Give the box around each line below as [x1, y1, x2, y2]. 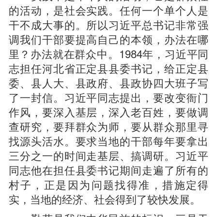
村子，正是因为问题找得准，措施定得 [8, 176, 209, 192]
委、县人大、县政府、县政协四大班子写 [8, 75, 209, 90]
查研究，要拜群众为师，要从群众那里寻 [8, 118, 209, 134]
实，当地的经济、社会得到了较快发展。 [8, 191, 201, 206]
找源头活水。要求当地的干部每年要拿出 [8, 133, 209, 148]
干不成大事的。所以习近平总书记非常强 [8, 16, 209, 32]
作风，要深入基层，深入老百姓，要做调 [8, 104, 209, 119]
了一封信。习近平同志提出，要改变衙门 [8, 89, 209, 105]
